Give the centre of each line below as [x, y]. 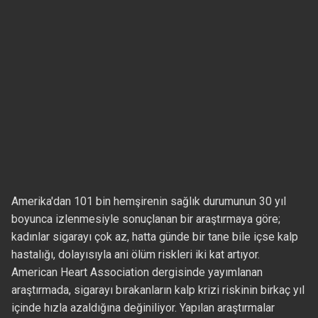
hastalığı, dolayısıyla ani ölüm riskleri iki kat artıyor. [135, 255]
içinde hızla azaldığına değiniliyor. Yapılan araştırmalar [143, 308]
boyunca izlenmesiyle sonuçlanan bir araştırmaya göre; [146, 219]
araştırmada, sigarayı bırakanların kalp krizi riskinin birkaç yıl [158, 290]
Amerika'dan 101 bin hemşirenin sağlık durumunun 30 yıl [148, 202]
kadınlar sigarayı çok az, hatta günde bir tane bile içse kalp [154, 237]
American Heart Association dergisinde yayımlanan [137, 273]
